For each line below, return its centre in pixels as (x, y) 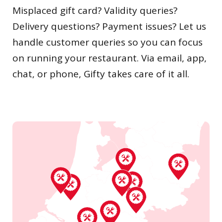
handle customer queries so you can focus (108, 42)
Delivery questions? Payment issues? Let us (109, 27)
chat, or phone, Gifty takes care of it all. (101, 74)
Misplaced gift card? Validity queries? (95, 11)
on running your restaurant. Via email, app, (110, 58)
